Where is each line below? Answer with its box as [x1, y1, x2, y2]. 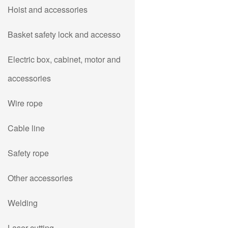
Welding [8, 197, 38, 209]
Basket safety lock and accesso [8, 28, 121, 40]
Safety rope [8, 147, 49, 159]
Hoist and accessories [8, 4, 88, 15]
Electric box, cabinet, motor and [8, 53, 121, 65]
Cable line [8, 122, 45, 134]
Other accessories [8, 172, 73, 184]
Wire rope [8, 97, 43, 109]
